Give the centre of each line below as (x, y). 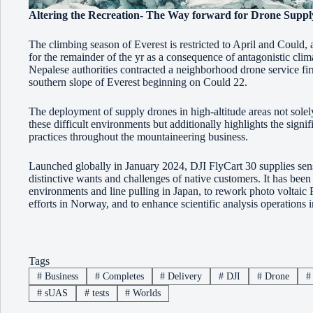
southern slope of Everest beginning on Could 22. (138, 82)
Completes (122, 276)
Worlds (146, 293)
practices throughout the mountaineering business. (138, 137)
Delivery (184, 276)
